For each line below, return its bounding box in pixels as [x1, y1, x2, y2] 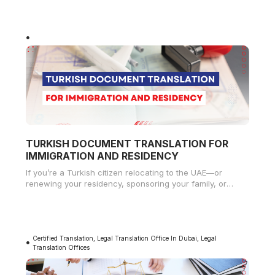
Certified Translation [33, 234, 94, 242]
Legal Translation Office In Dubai [97, 234, 198, 242]
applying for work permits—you [26, 189, 146, 199]
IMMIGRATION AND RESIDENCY [26, 149, 179, 162]
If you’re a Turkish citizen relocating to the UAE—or [26, 167, 222, 177]
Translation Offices [33, 243, 90, 251]
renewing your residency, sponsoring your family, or [26, 178, 227, 188]
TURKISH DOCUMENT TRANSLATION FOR [26, 137, 228, 150]
